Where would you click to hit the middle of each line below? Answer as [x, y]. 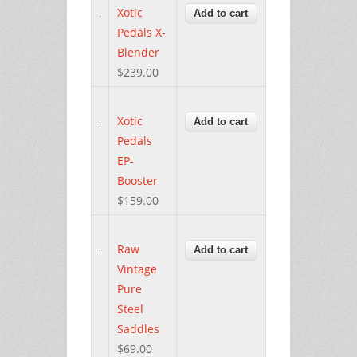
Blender [138, 52]
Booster [137, 180]
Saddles [138, 328]
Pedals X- [141, 32]
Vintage [137, 269]
